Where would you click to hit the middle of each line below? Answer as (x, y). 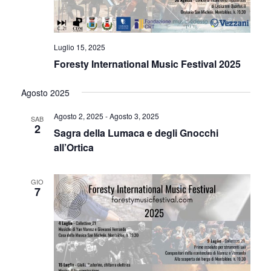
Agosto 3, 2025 (134, 116)
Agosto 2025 (45, 92)
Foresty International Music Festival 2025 (147, 64)
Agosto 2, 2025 (78, 116)
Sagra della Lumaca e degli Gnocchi (136, 132)
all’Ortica (73, 147)
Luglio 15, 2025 (79, 47)
